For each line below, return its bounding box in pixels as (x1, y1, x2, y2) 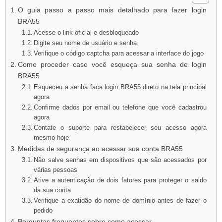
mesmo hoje (34, 133, 69, 141)
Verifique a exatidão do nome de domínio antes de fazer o (34, 196, 207, 204)
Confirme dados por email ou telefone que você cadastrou (34, 103, 207, 111)
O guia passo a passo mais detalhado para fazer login (17, 5, 207, 14)
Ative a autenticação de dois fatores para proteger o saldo (34, 176, 207, 184)
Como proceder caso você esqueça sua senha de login (17, 60, 207, 68)
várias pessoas (34, 166, 78, 173)
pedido (34, 206, 53, 214)
